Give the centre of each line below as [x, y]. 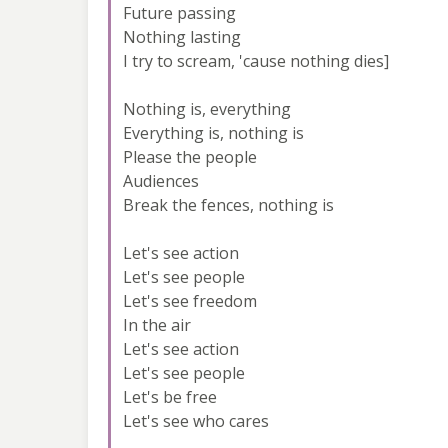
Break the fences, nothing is [228, 204]
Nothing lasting [182, 36]
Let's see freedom [190, 300]
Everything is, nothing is [213, 132]
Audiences [161, 180]
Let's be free [170, 396]
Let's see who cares [196, 420]
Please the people [190, 156]
